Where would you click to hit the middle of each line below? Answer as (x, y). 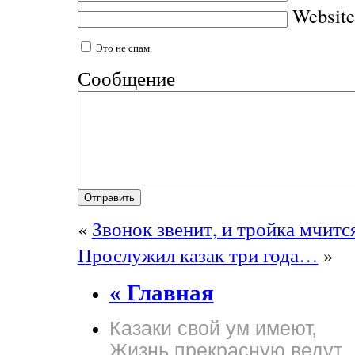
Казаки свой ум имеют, (213, 329)
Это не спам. (122, 47)
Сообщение (126, 78)
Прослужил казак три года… (198, 255)
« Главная (161, 293)
